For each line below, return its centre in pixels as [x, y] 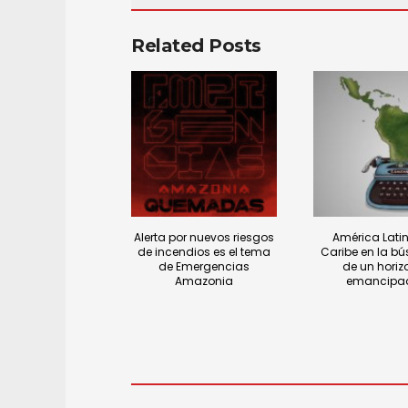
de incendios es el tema [204, 252]
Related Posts [196, 46]
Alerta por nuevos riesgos [204, 238]
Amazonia [204, 281]
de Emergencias [204, 267]
